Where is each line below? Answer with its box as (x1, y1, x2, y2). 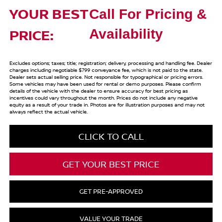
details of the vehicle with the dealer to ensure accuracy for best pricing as (9, 87, 188, 94)
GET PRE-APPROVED (79, 186, 143, 196)
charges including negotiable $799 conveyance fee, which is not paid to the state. (9, 66, 203, 73)
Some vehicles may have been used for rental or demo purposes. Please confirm (9, 80, 201, 87)
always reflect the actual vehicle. (9, 108, 88, 115)
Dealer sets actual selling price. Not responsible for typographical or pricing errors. (9, 73, 203, 80)
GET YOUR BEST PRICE (62, 158, 160, 170)
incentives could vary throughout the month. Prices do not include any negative (9, 94, 198, 101)
